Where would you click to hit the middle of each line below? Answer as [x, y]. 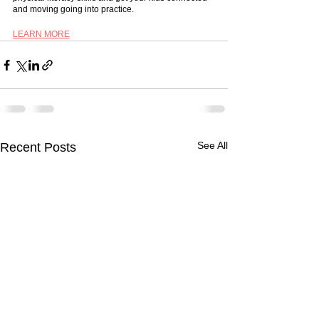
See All [213, 146]
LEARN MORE [41, 35]
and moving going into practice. [74, 10]
